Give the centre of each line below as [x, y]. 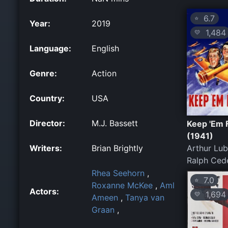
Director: [47, 123]
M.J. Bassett [115, 123]
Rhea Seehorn [118, 173]
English [105, 48]
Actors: [44, 191]
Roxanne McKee [122, 185]
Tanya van [145, 197]
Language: [50, 48]
